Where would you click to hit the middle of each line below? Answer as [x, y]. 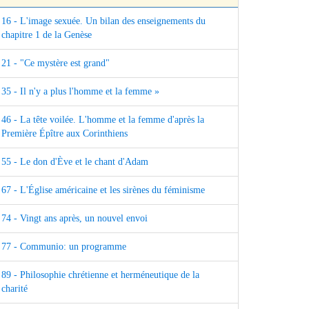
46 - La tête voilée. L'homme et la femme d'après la [103, 120]
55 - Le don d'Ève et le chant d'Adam [75, 162]
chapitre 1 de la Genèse [47, 35]
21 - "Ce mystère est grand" [56, 63]
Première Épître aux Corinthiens [64, 134]
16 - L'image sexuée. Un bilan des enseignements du [103, 21]
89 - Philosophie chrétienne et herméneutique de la [100, 275]
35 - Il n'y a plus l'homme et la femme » [80, 92]
